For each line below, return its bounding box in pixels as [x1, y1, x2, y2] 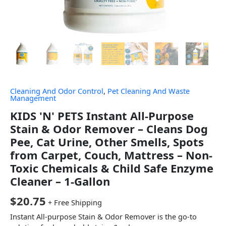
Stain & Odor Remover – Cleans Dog [10, 121, 208, 136]
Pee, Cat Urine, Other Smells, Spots [10, 134, 204, 149]
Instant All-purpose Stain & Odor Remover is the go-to [10, 211, 197, 222]
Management [10, 93, 56, 103]
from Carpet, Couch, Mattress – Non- [10, 147, 212, 162]
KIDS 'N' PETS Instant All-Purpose [10, 107, 194, 123]
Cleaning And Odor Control [10, 86, 103, 96]
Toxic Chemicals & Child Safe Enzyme [10, 160, 213, 176]
